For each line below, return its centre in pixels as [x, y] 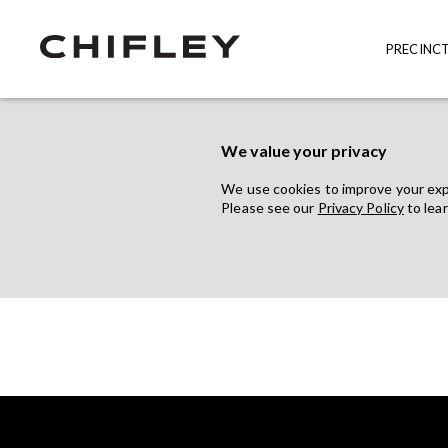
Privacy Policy [360, 207]
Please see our [269, 207]
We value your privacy [304, 150]
